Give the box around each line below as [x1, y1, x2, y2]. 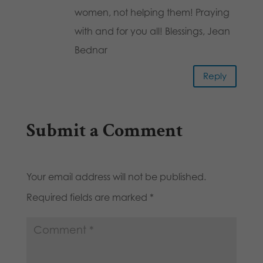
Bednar [74, 43, 107, 56]
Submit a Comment [26, 118, 183, 143]
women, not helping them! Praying [74, 6, 230, 18]
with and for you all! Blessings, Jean [74, 25, 230, 37]
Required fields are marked [26, 191, 150, 203]
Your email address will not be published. [26, 170, 206, 183]
